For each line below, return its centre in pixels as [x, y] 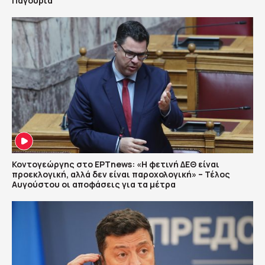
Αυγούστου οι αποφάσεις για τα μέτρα [94, 184]
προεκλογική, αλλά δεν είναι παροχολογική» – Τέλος [121, 174]
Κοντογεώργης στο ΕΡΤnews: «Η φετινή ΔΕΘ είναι [116, 164]
